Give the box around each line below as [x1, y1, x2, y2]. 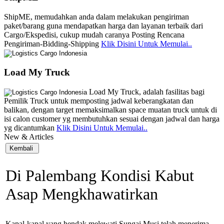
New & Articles [4, 132, 53, 141]
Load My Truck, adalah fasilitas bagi [87, 87, 204, 96]
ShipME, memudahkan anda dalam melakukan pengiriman [4, 12, 189, 21]
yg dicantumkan [4, 123, 56, 132]
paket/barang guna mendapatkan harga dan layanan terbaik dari [4, 21, 203, 30]
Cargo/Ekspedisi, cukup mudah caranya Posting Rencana [4, 30, 184, 39]
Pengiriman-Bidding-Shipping [4, 39, 101, 48]
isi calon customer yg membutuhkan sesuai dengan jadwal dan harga [4, 114, 219, 123]
